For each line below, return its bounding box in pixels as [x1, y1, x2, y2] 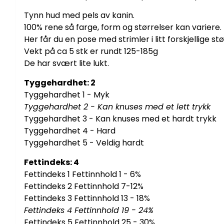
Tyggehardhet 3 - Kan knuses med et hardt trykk [24, 112, 216, 124]
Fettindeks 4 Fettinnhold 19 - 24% [24, 204, 153, 216]
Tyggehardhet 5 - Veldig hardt [24, 136, 146, 148]
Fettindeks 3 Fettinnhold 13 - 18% [24, 192, 150, 204]
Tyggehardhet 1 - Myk [24, 88, 109, 100]
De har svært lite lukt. [24, 57, 111, 69]
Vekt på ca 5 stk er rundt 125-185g [24, 45, 158, 57]
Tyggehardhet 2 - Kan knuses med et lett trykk [24, 100, 210, 112]
